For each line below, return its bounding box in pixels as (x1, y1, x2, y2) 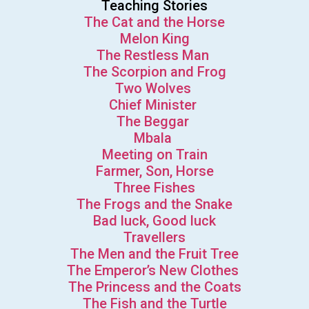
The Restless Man (97, 47, 212, 64)
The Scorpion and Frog (83, 63, 226, 81)
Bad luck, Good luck (93, 212, 216, 230)
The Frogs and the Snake (77, 196, 232, 213)
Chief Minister (109, 97, 197, 114)
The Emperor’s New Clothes (67, 262, 242, 279)
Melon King (119, 30, 190, 48)
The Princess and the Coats (68, 279, 241, 296)
